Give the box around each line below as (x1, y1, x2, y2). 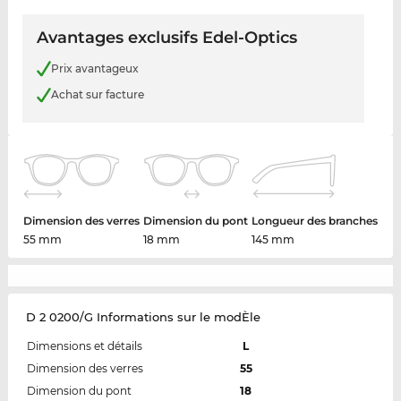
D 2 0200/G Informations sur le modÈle (25, 309, 260, 324)
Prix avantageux (50, 61, 139, 75)
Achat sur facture (50, 88, 144, 102)
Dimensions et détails (26, 338, 142, 353)
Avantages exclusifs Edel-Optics (36, 28, 297, 48)
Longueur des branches (251, 213, 378, 227)
